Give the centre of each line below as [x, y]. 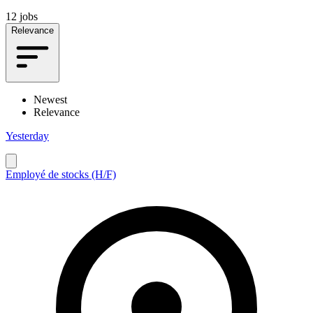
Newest [50, 99]
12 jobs [22, 16]
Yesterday [27, 136]
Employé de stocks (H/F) [61, 174]
